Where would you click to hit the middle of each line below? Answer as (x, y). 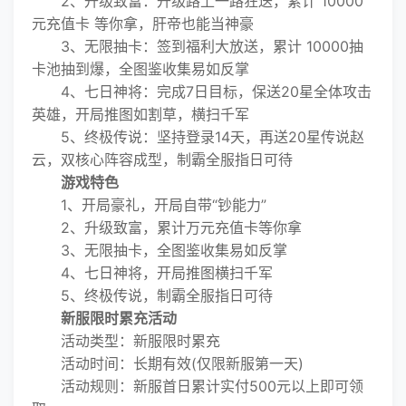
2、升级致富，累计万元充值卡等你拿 (167, 227)
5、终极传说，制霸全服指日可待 (152, 295)
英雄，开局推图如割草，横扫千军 (140, 114)
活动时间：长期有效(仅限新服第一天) (168, 363)
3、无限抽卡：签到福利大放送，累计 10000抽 (198, 46)
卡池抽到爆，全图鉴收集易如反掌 (140, 69)
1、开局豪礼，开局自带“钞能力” (149, 205)
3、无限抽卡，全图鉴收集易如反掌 (159, 250)
